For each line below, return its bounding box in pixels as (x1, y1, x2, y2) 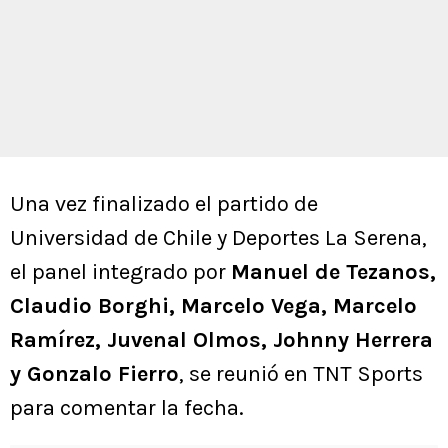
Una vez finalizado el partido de (10, 191, 318, 218)
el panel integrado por (10, 259, 231, 286)
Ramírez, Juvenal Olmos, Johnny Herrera (10, 327, 433, 354)
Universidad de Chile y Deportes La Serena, (10, 225, 427, 252)
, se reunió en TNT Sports (179, 361, 423, 388)
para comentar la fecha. (10, 395, 244, 422)
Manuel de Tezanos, (231, 259, 436, 286)
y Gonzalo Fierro (10, 361, 179, 388)
